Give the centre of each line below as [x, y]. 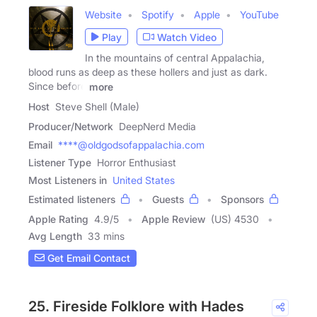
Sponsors [242, 199]
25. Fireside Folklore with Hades [136, 306]
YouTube [259, 15]
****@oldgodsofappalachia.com [131, 144]
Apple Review [173, 219]
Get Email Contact [87, 258]
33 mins [106, 236]
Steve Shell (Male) [97, 106]
